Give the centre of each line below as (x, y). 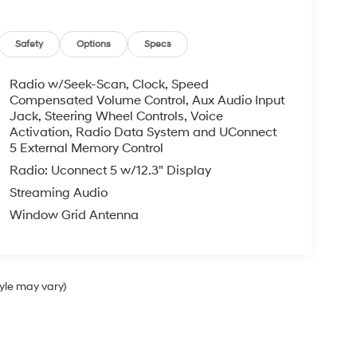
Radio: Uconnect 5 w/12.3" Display (110, 171)
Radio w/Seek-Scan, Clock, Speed (109, 85)
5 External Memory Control (86, 149)
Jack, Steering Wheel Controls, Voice (116, 117)
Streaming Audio (58, 193)
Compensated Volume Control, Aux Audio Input (147, 101)
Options (94, 45)
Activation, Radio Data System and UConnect (143, 133)
